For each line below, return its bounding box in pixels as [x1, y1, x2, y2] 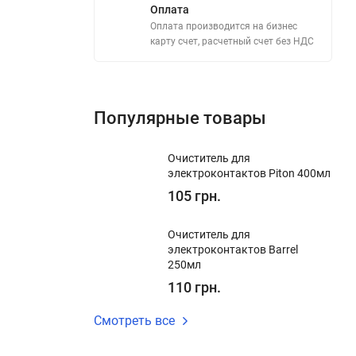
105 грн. [168, 188, 221, 204]
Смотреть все [94, 313, 175, 328]
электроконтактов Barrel [168, 243, 298, 256]
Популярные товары [94, 108, 266, 128]
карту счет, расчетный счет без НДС [150, 36, 314, 47]
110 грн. [168, 279, 221, 296]
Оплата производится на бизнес [150, 21, 297, 32]
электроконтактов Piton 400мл [168, 167, 331, 180]
